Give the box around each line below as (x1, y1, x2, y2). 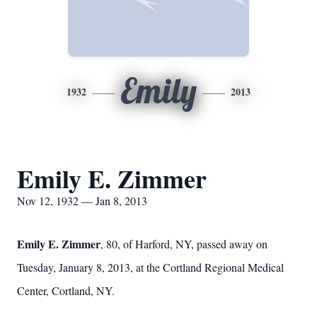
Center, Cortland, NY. (17, 283, 115, 298)
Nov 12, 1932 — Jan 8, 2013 (17, 193, 147, 208)
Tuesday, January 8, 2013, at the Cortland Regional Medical (17, 260, 284, 275)
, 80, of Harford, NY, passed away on (100, 236, 267, 251)
